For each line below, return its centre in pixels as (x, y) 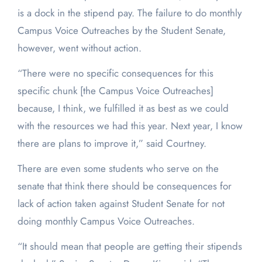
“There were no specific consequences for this (115, 73)
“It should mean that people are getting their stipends (130, 247)
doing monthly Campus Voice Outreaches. (106, 221)
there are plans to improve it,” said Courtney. (112, 144)
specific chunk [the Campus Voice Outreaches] (115, 91)
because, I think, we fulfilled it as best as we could (123, 108)
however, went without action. (79, 48)
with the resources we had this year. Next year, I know (130, 126)
